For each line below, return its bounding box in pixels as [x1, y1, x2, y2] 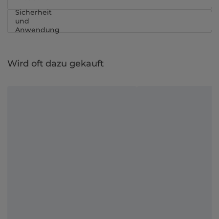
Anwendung [15, 25, 60, 34]
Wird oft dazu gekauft [7, 58, 104, 69]
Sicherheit [15, 8, 52, 17]
